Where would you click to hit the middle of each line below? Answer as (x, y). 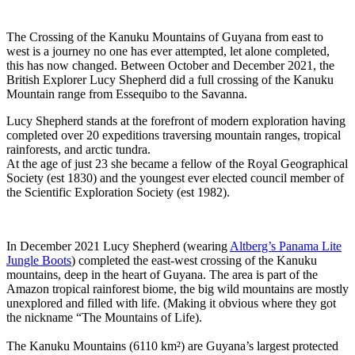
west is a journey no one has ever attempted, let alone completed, (168, 52)
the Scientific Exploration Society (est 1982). (118, 193)
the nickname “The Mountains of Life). (104, 318)
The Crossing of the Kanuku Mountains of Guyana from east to (165, 37)
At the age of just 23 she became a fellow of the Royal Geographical (177, 164)
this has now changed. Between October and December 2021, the (170, 66)
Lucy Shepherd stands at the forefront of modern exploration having (176, 121)
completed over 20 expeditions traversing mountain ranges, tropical (174, 136)
